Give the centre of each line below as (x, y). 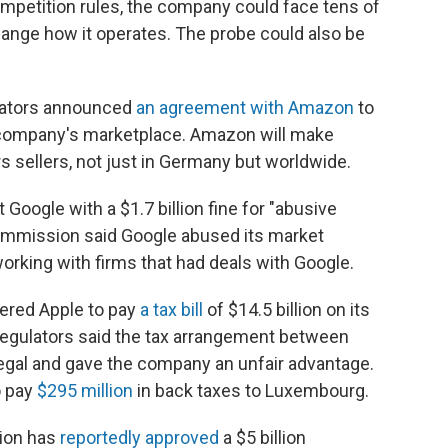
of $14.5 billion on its (286, 309)
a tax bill (171, 309)
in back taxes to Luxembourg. (251, 390)
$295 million (85, 390)
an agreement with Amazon (245, 107)
